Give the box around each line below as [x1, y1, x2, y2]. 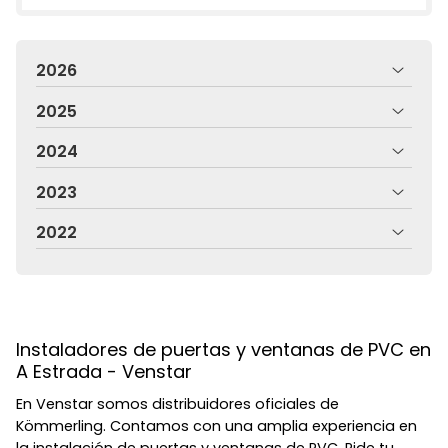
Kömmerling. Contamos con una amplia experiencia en [16, 415, 417, 436]
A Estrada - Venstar [16, 359, 192, 385]
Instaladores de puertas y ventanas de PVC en [16, 337, 431, 363]
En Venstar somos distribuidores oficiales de [16, 393, 339, 414]
